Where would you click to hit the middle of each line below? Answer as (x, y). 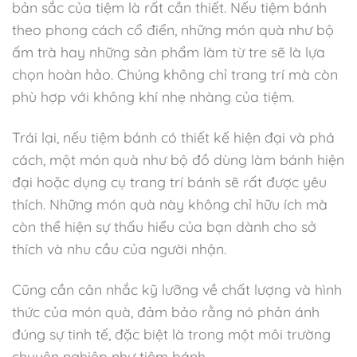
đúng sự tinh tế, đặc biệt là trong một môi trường (171, 333)
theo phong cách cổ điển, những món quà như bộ (173, 29)
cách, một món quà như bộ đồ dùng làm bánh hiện (178, 159)
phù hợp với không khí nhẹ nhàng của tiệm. (153, 96)
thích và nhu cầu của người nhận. (119, 248)
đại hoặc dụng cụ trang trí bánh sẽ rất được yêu (169, 181)
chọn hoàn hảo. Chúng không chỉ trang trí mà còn (175, 74)
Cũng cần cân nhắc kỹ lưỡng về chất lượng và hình (177, 289)
